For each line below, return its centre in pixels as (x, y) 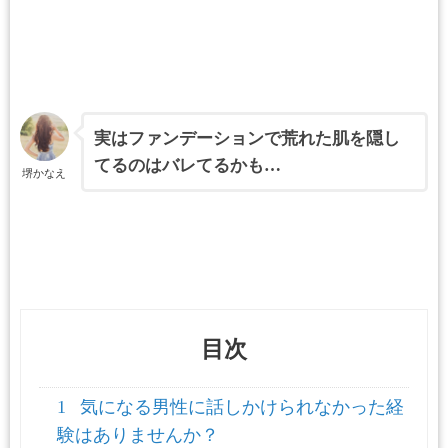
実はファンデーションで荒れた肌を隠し (247, 139)
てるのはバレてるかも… (188, 166)
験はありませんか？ (138, 435)
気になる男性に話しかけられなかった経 (239, 407)
